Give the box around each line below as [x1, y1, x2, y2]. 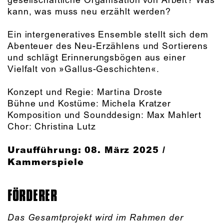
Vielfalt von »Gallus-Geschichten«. [7, 63, 159, 75]
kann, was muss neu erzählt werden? [7, 6, 171, 17]
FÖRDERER [7, 185, 57, 205]
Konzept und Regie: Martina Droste [7, 86, 163, 98]
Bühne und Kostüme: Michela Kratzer [7, 98, 171, 109]
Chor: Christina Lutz [7, 121, 96, 132]
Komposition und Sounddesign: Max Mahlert [7, 109, 202, 121]
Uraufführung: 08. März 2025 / [7, 144, 165, 155]
